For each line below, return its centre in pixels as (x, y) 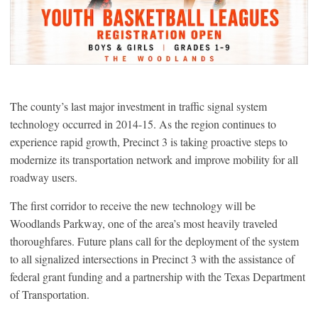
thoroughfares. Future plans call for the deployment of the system (154, 241)
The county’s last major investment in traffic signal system (138, 106)
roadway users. (45, 177)
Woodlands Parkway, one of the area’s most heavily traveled (144, 223)
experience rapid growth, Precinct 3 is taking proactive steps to (149, 141)
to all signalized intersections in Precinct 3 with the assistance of (152, 258)
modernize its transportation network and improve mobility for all (154, 159)
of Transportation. (51, 294)
